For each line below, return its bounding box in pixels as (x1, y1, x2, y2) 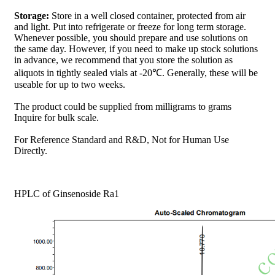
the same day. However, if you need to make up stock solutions (14, 44, 258, 55)
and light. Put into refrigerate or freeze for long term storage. (14, 21, 246, 33)
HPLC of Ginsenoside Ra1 (14, 188, 119, 199)
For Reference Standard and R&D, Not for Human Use (14, 134, 229, 145)
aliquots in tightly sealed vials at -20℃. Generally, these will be (14, 68, 258, 79)
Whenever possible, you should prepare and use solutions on (14, 33, 248, 44)
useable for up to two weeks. (14, 79, 125, 90)
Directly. (14, 145, 47, 157)
